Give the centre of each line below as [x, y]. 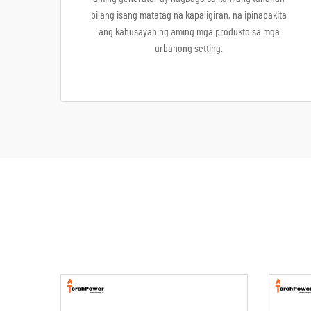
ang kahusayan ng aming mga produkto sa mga [189, 32]
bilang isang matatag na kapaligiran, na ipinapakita [189, 15]
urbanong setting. [189, 49]
